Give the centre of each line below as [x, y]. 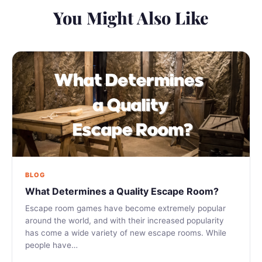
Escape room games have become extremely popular [125, 208]
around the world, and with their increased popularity [125, 220]
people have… [51, 245]
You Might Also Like [131, 17]
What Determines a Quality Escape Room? [122, 191]
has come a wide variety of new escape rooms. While [126, 232]
